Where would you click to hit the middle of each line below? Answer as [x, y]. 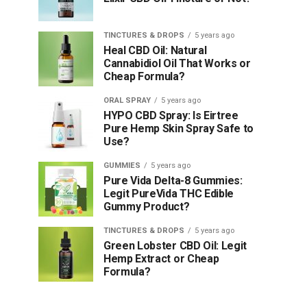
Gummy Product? [147, 207]
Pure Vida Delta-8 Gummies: [173, 181]
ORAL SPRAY [127, 100]
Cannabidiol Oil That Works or [177, 63]
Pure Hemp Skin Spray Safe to [179, 128]
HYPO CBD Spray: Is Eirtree [171, 115]
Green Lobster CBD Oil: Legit [175, 246]
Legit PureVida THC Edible [169, 194]
